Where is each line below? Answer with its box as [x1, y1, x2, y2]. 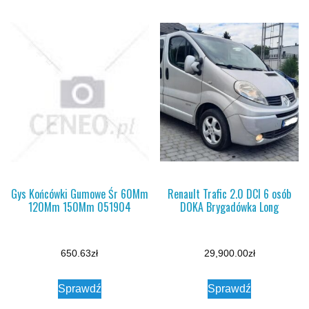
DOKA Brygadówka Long [180, 199, 279, 216]
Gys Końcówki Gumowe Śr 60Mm [10, 186, 148, 203]
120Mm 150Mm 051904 [28, 199, 131, 216]
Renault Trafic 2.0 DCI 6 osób [168, 186, 292, 203]
